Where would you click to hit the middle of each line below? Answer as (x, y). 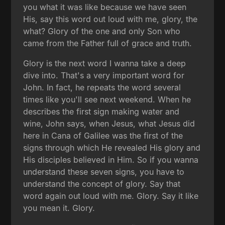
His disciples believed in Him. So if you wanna (111, 160)
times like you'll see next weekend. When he (107, 100)
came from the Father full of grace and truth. (108, 43)
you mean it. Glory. (59, 208)
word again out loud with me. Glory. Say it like (111, 196)
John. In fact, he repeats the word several (102, 88)
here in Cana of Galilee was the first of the (103, 136)
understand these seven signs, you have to (104, 172)
